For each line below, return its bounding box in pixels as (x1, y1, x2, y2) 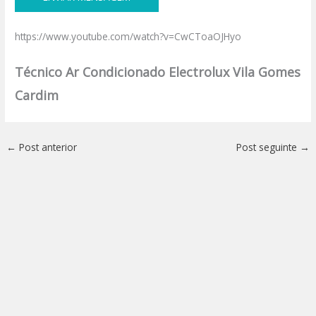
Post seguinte (236, 140, 300, 154)
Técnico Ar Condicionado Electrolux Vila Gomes (15, 63, 301, 81)
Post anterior (16, 140, 78, 154)
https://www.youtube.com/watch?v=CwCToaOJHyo (15, 30, 242, 44)
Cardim (15, 87, 59, 104)
